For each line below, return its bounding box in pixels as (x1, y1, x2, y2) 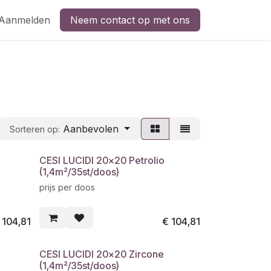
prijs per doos (39, 182, 96, 192)
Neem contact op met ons (70, 14, 190, 26)
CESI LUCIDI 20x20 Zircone (39, 248, 165, 261)
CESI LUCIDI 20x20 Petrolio (39, 154, 165, 166)
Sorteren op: (10, 124, 60, 134)
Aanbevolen (63, 123, 119, 135)
